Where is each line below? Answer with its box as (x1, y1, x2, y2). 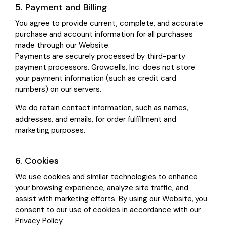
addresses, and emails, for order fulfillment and (15, 114, 176, 125)
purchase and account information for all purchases (15, 29, 193, 40)
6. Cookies (15, 155, 59, 167)
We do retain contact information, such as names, (15, 103, 188, 114)
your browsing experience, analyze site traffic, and (15, 183, 188, 193)
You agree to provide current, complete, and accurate (15, 18, 203, 29)
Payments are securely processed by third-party (15, 51, 185, 62)
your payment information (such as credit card (15, 73, 176, 84)
